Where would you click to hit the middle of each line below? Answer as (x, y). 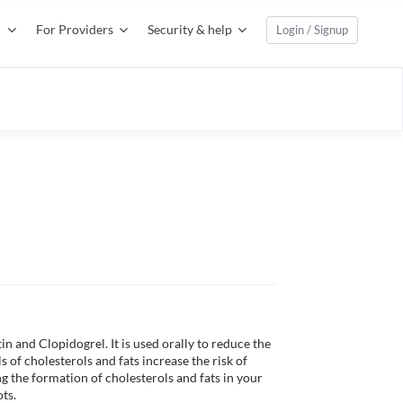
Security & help (190, 29)
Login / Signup (312, 30)
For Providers (75, 29)
